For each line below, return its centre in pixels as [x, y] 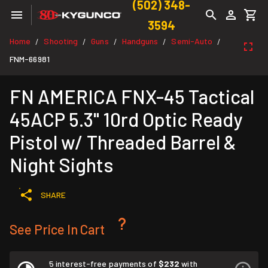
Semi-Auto [192, 41]
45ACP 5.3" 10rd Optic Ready [126, 119]
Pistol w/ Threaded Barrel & [123, 142]
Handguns [140, 41]
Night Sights [62, 165]
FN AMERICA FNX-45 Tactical [132, 96]
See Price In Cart [57, 229]
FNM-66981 [30, 59]
